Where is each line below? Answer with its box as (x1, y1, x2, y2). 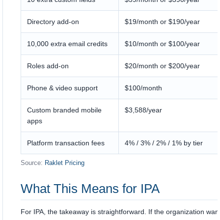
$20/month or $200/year (125, 62, 200, 70)
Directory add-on (27, 18, 79, 26)
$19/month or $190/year (125, 18, 200, 26)
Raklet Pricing (45, 159, 84, 166)
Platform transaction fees (27, 139, 105, 147)
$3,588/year (125, 106, 162, 114)
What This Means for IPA (21, 181, 160, 196)
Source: (21, 159, 45, 166)
